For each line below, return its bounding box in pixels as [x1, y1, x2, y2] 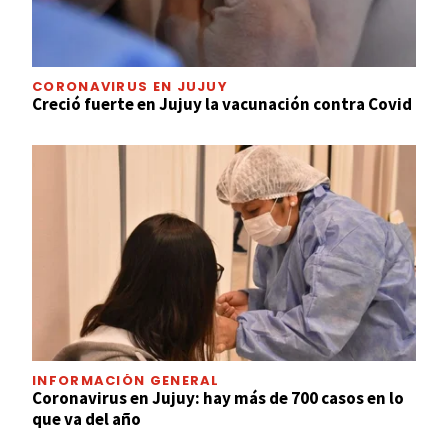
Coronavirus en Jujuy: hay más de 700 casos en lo [32, 386, 404, 409]
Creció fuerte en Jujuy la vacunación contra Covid [32, 92, 412, 115]
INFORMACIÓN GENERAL [32, 370, 220, 390]
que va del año [32, 407, 141, 430]
